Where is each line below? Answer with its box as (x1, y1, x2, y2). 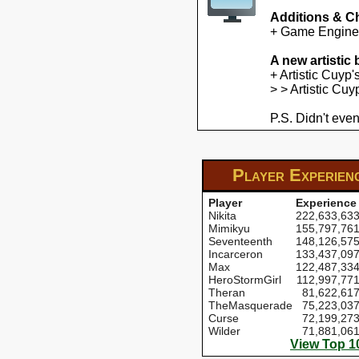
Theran (208, 286, 245, 299)
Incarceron (208, 248, 263, 260)
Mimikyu (208, 222, 250, 235)
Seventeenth (208, 235, 272, 248)
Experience (296, 196, 357, 209)
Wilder (208, 325, 240, 337)
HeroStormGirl (208, 273, 281, 286)
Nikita (208, 209, 236, 222)
